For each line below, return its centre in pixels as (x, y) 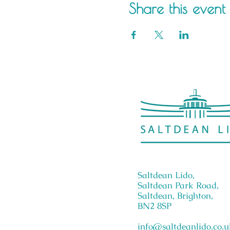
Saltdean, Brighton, (175, 196)
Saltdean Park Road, (178, 185)
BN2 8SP (155, 206)
